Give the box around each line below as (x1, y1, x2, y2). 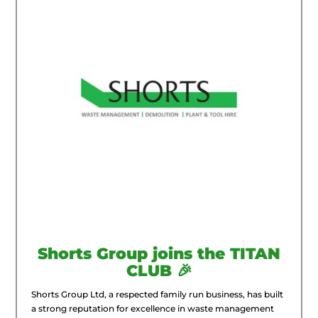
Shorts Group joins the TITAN (38, 243, 280, 263)
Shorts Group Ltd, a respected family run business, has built (31, 288, 284, 300)
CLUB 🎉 (126, 261, 192, 280)
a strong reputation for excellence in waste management (31, 302, 275, 314)
